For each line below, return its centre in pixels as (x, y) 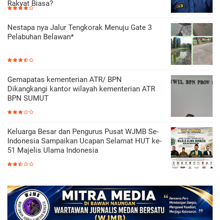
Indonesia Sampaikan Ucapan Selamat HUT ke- (84, 141)
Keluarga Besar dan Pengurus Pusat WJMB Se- (83, 132)
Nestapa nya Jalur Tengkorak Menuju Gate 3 (80, 28)
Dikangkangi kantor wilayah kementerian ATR (81, 89)
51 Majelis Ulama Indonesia (53, 151)
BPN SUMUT (28, 98)
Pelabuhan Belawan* (41, 37)
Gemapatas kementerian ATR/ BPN (65, 80)
